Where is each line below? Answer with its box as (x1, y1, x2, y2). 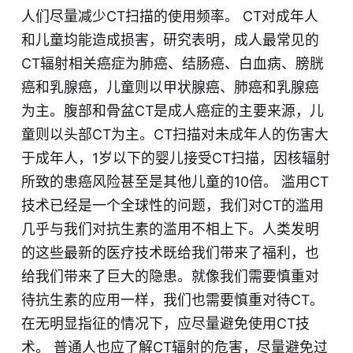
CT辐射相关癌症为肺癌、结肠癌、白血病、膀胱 (20, 55, 324, 72)
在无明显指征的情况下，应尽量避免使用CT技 (20, 315, 310, 333)
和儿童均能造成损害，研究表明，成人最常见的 (20, 32, 319, 49)
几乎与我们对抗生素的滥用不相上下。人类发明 (20, 221, 319, 238)
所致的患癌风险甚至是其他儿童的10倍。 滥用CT (20, 173, 329, 191)
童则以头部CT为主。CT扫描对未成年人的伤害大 (20, 126, 329, 143)
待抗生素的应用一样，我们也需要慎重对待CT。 (20, 292, 324, 309)
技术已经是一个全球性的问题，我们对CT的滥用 (20, 197, 324, 214)
